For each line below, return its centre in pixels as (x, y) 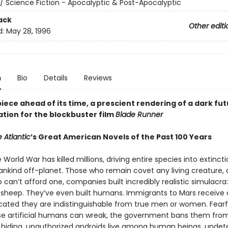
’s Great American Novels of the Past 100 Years (121, 137)
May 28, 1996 (28, 31)
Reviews (98, 78)
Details (55, 78)
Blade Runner (139, 115)
